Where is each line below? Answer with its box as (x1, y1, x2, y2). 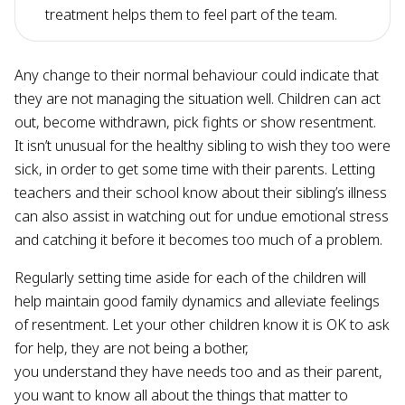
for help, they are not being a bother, (14, 337, 249, 358)
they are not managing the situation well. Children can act (14, 88, 381, 108)
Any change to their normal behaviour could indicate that (14, 64, 379, 85)
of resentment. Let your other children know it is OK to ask (14, 314, 390, 334)
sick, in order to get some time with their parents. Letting (14, 158, 375, 179)
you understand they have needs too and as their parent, (14, 361, 382, 381)
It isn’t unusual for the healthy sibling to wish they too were (14, 135, 391, 155)
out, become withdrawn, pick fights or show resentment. (14, 111, 376, 132)
